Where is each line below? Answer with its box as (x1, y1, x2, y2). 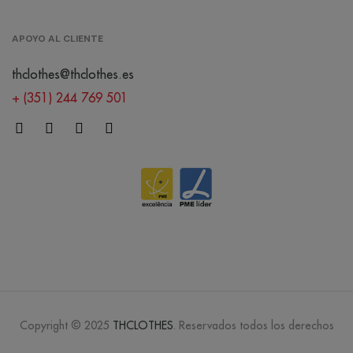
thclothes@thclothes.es (12, 66, 134, 83)
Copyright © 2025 (19, 318, 113, 333)
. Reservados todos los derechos (173, 318, 334, 333)
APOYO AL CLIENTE (12, 32, 103, 46)
